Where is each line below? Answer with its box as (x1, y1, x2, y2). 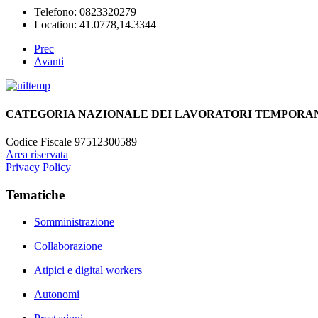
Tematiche (6, 187, 65, 202)
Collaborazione (34, 240, 102, 253)
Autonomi (34, 288, 79, 301)
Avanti (34, 55, 64, 68)
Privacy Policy (6, 160, 71, 173)
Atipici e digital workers (34, 264, 142, 277)
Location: (34, 18, 79, 31)
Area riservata (6, 148, 68, 160)
